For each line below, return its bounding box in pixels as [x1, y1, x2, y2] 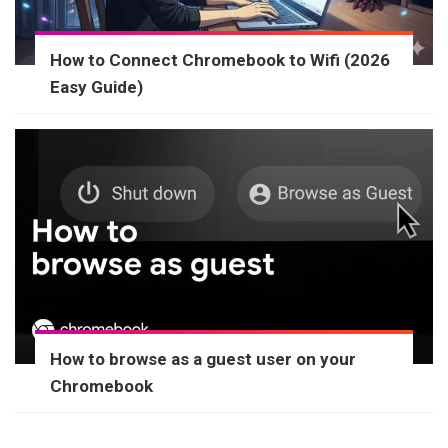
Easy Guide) [50, 76, 143, 97]
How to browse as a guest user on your [50, 348, 356, 369]
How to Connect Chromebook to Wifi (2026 [50, 49, 390, 70]
